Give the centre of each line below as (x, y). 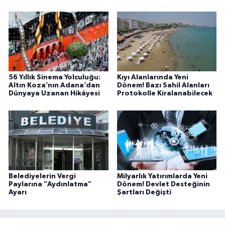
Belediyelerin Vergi (42, 177)
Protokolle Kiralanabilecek (164, 94)
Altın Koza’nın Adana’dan (54, 86)
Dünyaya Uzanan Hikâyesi (54, 94)
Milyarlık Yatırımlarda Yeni (162, 177)
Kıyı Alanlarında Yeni (152, 78)
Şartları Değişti (144, 193)
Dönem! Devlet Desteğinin (163, 185)
